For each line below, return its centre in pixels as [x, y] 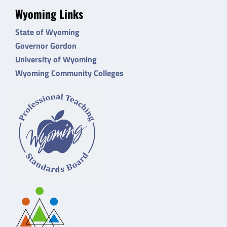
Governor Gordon [46, 45]
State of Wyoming [47, 32]
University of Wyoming [56, 59]
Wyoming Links [49, 13]
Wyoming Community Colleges [69, 73]
